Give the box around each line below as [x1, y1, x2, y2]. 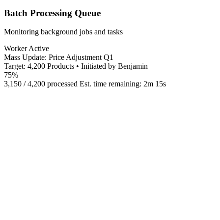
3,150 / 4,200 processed [4, 80, 78, 88]
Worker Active [4, 44, 49, 53]
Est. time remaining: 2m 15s [80, 80, 166, 88]
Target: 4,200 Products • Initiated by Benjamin [4, 62, 148, 71]
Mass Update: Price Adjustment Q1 [4, 53, 113, 62]
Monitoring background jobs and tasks [4, 27, 123, 36]
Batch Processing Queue [4, 7, 101, 18]
